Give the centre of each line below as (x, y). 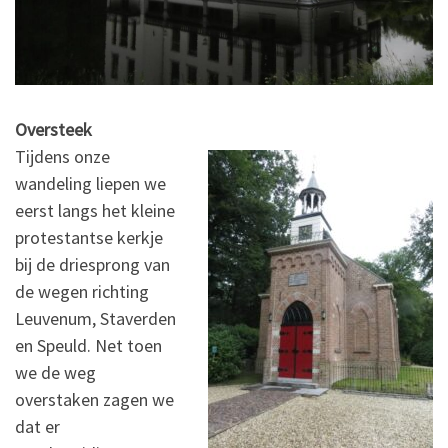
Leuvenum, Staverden (95, 319)
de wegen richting (82, 292)
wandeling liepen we (90, 184)
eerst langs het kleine (95, 211)
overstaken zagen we (94, 400)
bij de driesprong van (92, 265)
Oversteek (53, 130)
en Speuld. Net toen (88, 346)
